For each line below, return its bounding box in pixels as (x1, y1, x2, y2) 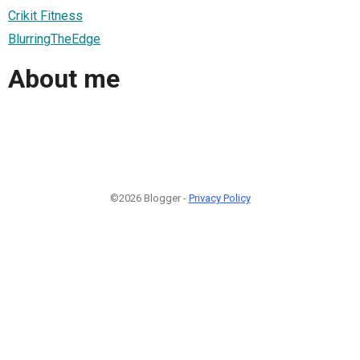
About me (8, 63, 120, 95)
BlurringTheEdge (8, 31, 100, 47)
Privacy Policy (188, 191, 251, 204)
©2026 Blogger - (109, 191, 189, 204)
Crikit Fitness (8, 7, 83, 23)
